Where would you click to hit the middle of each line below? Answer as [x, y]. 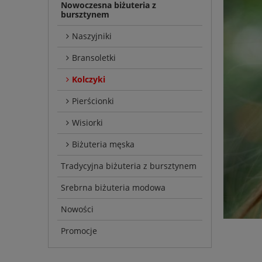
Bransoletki [94, 58]
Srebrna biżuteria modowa [113, 188]
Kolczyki [89, 80]
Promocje [79, 231]
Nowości [77, 209]
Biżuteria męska [103, 144]
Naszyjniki [92, 36]
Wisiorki [87, 123]
